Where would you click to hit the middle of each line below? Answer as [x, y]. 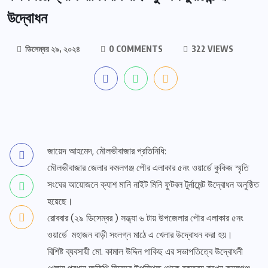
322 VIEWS [211, 49]
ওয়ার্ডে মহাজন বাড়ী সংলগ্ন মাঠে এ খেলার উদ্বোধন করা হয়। [140, 235]
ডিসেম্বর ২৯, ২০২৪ [52, 49]
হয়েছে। [60, 202]
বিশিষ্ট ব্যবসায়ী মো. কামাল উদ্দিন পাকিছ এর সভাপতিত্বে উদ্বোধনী [145, 252]
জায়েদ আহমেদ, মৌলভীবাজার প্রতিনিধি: [107, 151]
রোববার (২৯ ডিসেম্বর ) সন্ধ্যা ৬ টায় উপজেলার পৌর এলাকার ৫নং [145, 218]
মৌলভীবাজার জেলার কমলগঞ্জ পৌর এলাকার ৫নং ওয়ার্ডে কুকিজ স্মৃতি [148, 168]
